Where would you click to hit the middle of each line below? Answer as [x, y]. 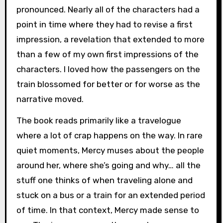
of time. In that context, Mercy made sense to [108, 210]
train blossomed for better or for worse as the [108, 84]
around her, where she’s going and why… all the [108, 165]
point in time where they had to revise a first [104, 24]
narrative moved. [50, 99]
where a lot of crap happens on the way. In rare [109, 135]
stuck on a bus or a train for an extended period [111, 195]
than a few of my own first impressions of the [107, 54]
